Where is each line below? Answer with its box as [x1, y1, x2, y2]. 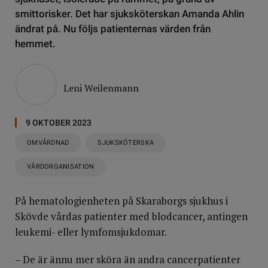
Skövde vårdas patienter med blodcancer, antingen [15, 209, 248, 223]
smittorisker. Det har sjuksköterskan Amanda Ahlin [15, 8, 244, 20]
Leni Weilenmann [63, 81, 139, 95]
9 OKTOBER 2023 [26, 118, 92, 127]
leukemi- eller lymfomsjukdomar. [15, 225, 167, 239]
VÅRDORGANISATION [27, 163, 95, 170]
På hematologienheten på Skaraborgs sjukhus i [15, 194, 228, 208]
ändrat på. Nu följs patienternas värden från [15, 23, 211, 35]
